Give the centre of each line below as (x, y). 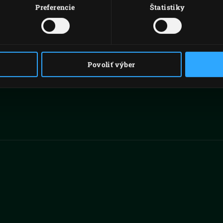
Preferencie (55, 7)
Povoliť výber (111, 64)
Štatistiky (167, 7)
